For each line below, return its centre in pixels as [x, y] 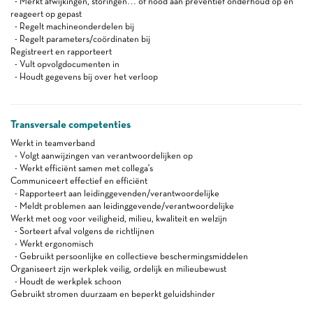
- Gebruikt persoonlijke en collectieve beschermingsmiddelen [129, 256]
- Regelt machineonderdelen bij [72, 26]
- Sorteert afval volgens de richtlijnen [82, 231]
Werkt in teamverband [53, 143]
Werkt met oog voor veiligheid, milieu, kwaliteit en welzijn [119, 218]
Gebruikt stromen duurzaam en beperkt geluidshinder [113, 294]
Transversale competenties [71, 124]
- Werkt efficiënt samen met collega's [82, 168]
